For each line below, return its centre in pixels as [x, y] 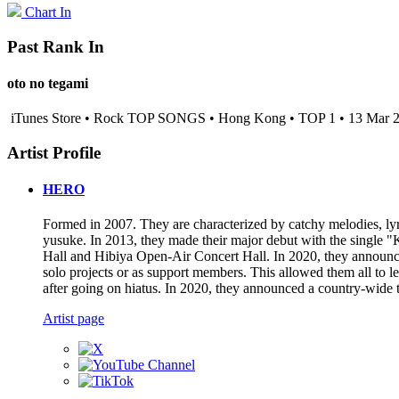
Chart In [48, 12]
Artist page [73, 319]
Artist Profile [54, 152]
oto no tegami [48, 83]
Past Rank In [56, 46]
